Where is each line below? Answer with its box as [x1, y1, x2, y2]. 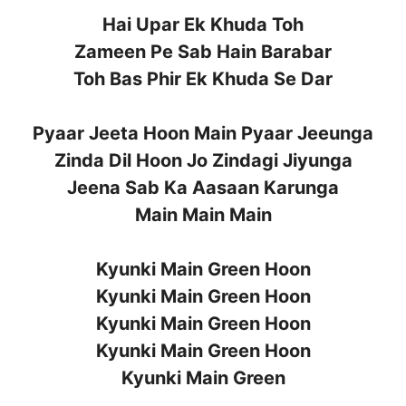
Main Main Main [134, 203, 272, 226]
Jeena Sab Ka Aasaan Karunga [67, 176, 339, 198]
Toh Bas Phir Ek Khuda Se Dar [73, 67, 333, 90]
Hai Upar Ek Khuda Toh [102, 13, 304, 35]
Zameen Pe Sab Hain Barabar [74, 40, 332, 63]
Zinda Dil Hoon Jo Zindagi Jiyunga [53, 149, 353, 171]
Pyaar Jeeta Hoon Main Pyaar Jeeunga [33, 121, 373, 144]
